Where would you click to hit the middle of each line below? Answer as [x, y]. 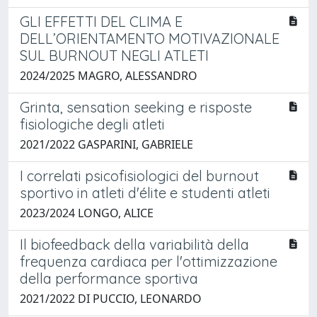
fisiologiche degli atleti [92, 124]
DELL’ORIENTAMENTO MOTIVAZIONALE [150, 38]
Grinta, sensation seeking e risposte [136, 107]
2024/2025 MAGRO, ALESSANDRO [109, 75]
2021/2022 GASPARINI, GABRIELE [106, 144]
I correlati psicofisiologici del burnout [139, 175]
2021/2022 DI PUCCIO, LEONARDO [111, 298]
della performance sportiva [109, 278]
